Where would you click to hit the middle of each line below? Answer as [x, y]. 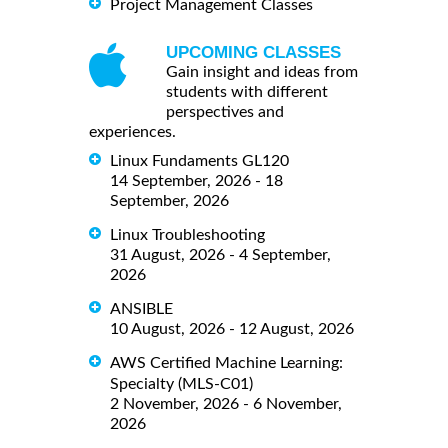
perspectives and [225, 111]
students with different [247, 91]
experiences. [132, 131]
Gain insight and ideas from [262, 71]
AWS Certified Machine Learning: [226, 362]
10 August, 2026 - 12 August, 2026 [232, 328]
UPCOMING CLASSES [253, 52]
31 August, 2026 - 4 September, [220, 254]
